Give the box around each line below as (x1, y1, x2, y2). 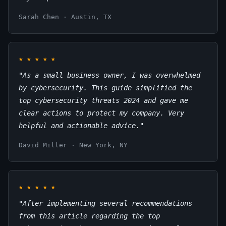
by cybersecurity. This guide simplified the (19, 84, 192, 92)
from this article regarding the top (19, 212, 160, 220)
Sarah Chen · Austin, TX (19, 13, 111, 21)
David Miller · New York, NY (19, 141, 128, 149)
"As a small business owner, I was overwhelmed (19, 71, 200, 80)
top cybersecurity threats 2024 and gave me (19, 96, 188, 105)
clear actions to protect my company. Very (19, 109, 184, 118)
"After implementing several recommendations (19, 199, 192, 208)
